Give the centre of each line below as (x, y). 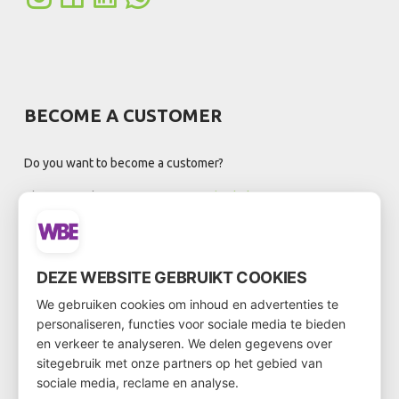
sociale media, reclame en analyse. (138, 383)
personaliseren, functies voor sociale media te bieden (191, 324)
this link (232, 196)
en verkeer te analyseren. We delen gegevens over (184, 343)
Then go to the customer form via (118, 196)
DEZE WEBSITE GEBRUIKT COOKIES (172, 277)
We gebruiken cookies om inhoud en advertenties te (187, 304)
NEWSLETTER (86, 297)
